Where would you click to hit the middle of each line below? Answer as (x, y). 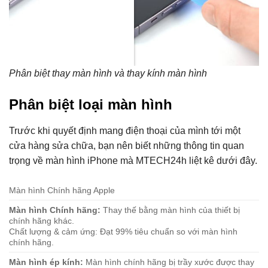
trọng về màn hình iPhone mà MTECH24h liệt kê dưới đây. (133, 160)
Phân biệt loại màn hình (91, 104)
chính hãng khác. (42, 220)
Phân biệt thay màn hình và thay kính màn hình (108, 74)
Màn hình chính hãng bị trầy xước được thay (169, 262)
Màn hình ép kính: (46, 262)
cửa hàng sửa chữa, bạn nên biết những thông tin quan (127, 145)
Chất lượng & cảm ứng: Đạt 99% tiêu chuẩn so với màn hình (123, 231)
